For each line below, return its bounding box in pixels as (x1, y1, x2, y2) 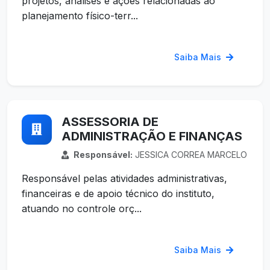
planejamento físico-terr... (22, 10, 138, 22)
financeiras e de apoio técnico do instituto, (22, 187, 215, 200)
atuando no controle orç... (22, 202, 142, 215)
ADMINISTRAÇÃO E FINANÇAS (61, 129, 242, 144)
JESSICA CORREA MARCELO (133, 149, 247, 160)
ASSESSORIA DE (61, 115, 159, 130)
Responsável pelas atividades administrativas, (22, 172, 227, 185)
